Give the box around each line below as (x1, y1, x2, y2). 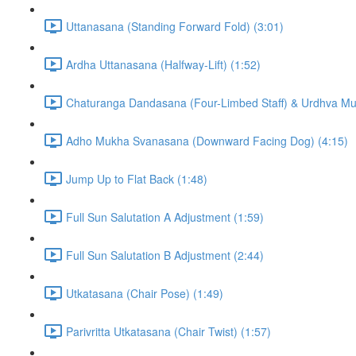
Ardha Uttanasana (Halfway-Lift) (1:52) (66, 56, 261, 72)
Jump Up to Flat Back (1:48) (66, 170, 207, 187)
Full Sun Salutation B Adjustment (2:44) (66, 246, 264, 263)
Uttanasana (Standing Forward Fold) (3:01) (66, 17, 284, 34)
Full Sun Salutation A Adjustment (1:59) (66, 208, 264, 225)
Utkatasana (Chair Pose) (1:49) (66, 284, 223, 301)
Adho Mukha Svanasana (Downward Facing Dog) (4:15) (66, 132, 348, 149)
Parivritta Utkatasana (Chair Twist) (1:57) (66, 323, 271, 339)
